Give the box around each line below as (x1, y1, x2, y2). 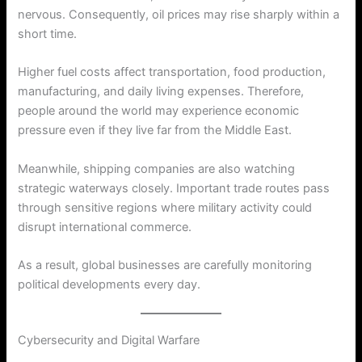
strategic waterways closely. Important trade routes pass (18, 180, 330, 196)
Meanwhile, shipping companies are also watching (18, 161, 296, 176)
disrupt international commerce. (18, 219, 192, 234)
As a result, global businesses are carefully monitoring (18, 257, 313, 272)
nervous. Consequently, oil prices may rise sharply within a (18, 6, 340, 22)
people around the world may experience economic (18, 103, 300, 119)
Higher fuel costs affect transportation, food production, (18, 65, 326, 80)
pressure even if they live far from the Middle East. (18, 123, 293, 138)
